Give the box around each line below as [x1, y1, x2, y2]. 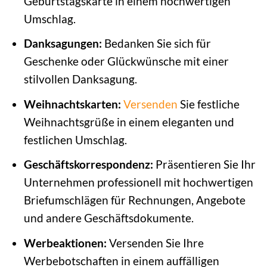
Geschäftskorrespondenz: [23, 157, 153, 172]
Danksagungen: [23, 36, 102, 51]
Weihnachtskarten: [23, 97, 121, 111]
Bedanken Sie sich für [101, 36, 211, 51]
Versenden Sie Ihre [106, 235, 204, 250]
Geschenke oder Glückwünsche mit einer [23, 54, 229, 69]
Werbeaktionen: [23, 235, 107, 250]
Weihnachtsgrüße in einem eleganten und [23, 114, 234, 129]
